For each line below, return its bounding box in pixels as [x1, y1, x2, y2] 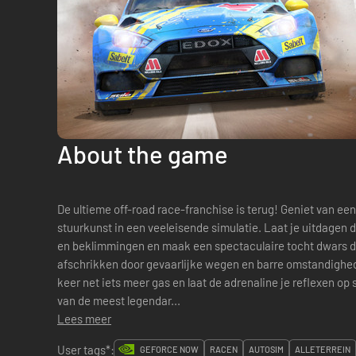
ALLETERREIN [295, 344, 350, 354]
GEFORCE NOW [140, 344, 199, 354]
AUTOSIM [249, 344, 284, 354]
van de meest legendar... [57, 293, 180, 308]
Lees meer [57, 311, 111, 326]
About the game [57, 139, 228, 168]
